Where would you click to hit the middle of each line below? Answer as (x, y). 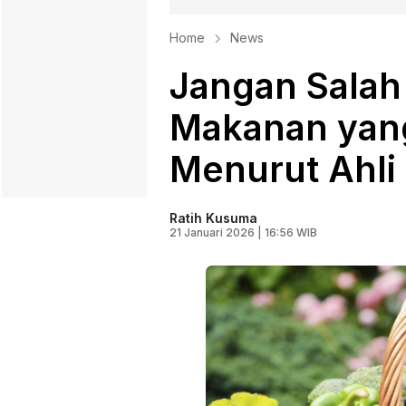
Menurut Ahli (283, 169)
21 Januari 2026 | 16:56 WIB (243, 233)
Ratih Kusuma (213, 218)
